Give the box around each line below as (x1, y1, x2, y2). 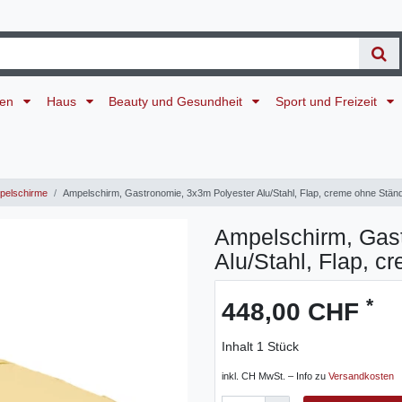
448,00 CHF (222, 298, 366, 327)
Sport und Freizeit (275, 93, 380, 109)
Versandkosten (328, 371, 394, 382)
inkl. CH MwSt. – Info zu (222, 371, 328, 382)
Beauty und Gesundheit (109, 93, 247, 109)
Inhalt (222, 339, 257, 354)
